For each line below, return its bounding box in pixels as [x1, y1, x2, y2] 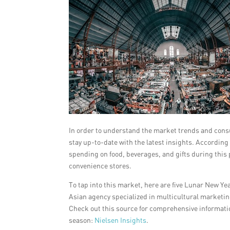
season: [69, 216, 95, 224]
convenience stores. [69, 161, 132, 170]
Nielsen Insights [94, 216, 147, 224]
